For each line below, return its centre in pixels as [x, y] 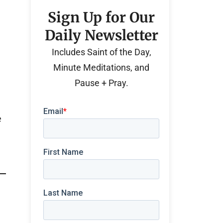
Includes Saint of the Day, [101, 52]
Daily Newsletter [101, 35]
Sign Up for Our [102, 17]
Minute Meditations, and [102, 67]
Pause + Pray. [101, 83]
